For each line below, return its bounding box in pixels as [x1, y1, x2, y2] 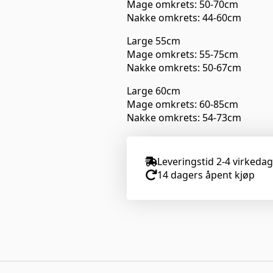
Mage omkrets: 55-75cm [127, 47, 238, 61]
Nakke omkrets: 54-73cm [127, 110, 241, 124]
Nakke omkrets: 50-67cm [127, 60, 241, 74]
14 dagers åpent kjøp [157, 168, 255, 182]
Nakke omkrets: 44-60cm [127, 10, 241, 24]
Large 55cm [127, 34, 180, 48]
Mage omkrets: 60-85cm [127, 97, 238, 111]
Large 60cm [127, 83, 180, 97]
